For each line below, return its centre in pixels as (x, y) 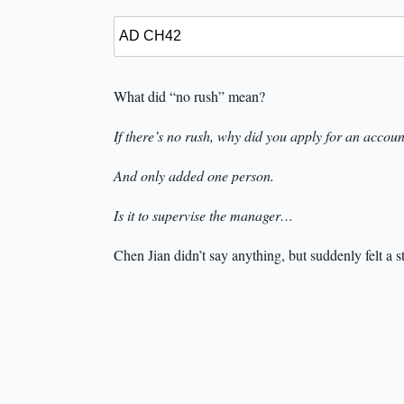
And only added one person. (194, 175)
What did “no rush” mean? (189, 96)
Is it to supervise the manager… (203, 215)
